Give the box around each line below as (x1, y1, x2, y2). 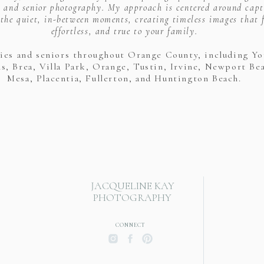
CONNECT (115, 222, 146, 229)
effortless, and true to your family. (51, 25, 198, 37)
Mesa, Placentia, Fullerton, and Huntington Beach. (7, 72, 242, 84)
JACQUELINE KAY (90, 179, 174, 192)
